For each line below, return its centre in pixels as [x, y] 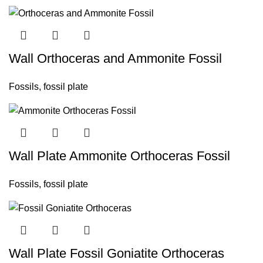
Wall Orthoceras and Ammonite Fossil [115, 58]
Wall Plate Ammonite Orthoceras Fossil [119, 156]
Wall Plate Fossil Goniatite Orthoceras [117, 254]
